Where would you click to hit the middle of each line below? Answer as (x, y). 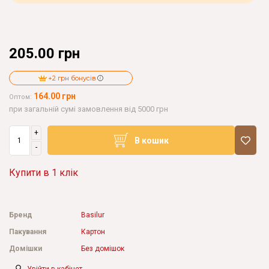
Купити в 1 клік (44, 173)
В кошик (152, 140)
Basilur (93, 215)
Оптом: (21, 97)
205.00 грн (44, 53)
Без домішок (103, 249)
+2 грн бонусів (72, 78)
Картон (93, 232)
